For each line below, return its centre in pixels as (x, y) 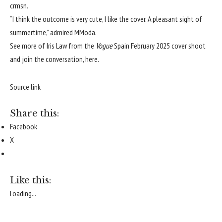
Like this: (30, 180)
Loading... (23, 193)
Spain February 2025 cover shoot (160, 46)
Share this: (34, 114)
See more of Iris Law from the (53, 46)
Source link (25, 86)
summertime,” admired (42, 32)
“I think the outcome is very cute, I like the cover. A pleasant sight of (106, 19)
